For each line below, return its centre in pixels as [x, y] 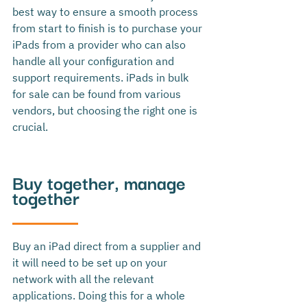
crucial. [30, 127]
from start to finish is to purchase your [109, 28]
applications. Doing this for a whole [100, 296]
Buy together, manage [101, 182]
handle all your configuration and [95, 61]
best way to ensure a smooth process [107, 12]
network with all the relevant [85, 279]
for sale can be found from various [98, 94]
